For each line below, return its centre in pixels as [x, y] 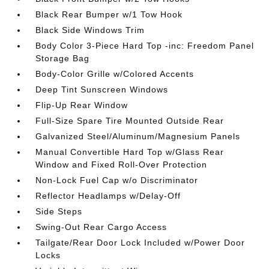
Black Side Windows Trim [90, 30]
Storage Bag [63, 58]
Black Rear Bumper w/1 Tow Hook [109, 14]
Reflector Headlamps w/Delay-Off [108, 196]
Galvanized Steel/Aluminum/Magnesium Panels [138, 136]
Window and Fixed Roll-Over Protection [122, 165]
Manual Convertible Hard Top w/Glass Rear [130, 152]
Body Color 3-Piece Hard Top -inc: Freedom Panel [145, 46]
